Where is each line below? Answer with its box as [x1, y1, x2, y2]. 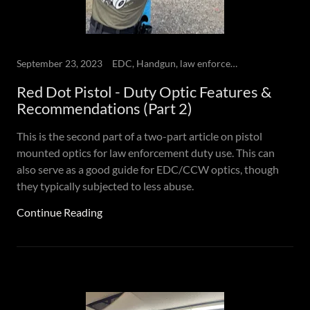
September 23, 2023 [17, 57, 102, 69]
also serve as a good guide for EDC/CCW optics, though [17, 163, 279, 176]
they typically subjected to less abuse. [17, 179, 194, 192]
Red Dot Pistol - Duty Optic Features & [17, 82, 271, 101]
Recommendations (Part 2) [17, 99, 192, 118]
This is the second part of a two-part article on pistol [17, 129, 262, 143]
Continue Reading [17, 206, 102, 219]
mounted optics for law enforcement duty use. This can [17, 146, 275, 159]
